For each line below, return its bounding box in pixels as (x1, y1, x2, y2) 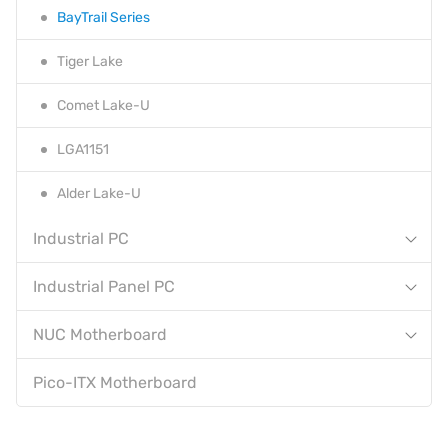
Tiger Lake (57, 53, 123, 71)
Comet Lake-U (57, 97, 150, 115)
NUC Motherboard (33, 325, 167, 345)
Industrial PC (33, 229, 129, 249)
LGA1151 (57, 141, 109, 159)
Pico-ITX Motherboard (33, 373, 197, 393)
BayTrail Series (57, 9, 150, 27)
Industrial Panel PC (33, 277, 175, 297)
